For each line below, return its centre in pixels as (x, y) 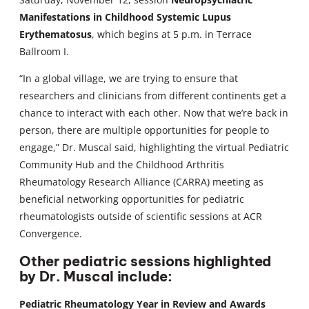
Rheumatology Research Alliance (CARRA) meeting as (141, 181)
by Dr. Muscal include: (96, 276)
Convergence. (51, 233)
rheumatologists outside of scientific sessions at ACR (141, 216)
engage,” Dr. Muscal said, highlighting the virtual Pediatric (154, 147)
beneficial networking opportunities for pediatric (132, 199)
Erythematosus (56, 34)
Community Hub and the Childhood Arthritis (122, 164)
